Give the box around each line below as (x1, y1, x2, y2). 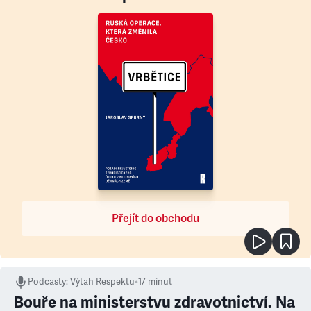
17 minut (138, 276, 172, 287)
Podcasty (28, 276, 66, 287)
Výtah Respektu (70, 276, 135, 287)
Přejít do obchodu (112, 212, 199, 226)
